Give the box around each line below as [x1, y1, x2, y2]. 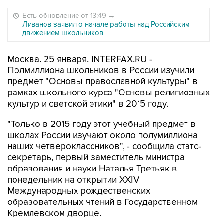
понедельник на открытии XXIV [7, 174, 139, 186]
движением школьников [22, 29, 103, 37]
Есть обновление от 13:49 [22, 11, 108, 20]
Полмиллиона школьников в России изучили [7, 65, 194, 76]
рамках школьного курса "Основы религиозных [7, 87, 210, 98]
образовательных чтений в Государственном [7, 197, 198, 208]
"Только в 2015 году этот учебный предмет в [7, 119, 196, 130]
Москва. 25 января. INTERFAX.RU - [7, 54, 152, 65]
